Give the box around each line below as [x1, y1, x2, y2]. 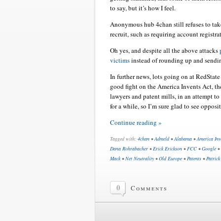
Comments [131, 184, 168, 193]
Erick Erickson [153, 145, 182, 152]
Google [202, 145, 216, 152]
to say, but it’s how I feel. [110, 3, 176, 13]
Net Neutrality [125, 155, 154, 162]
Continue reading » [110, 118, 162, 127]
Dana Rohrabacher [110, 145, 148, 152]
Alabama [174, 135, 192, 143]
